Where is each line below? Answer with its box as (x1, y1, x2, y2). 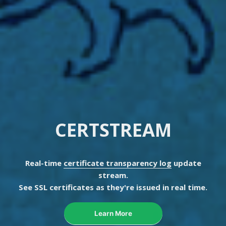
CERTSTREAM (54, 118, 172, 143)
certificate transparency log (63, 158, 172, 168)
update (171, 158, 201, 168)
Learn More (94, 209, 132, 218)
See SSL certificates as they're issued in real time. (19, 182, 207, 193)
